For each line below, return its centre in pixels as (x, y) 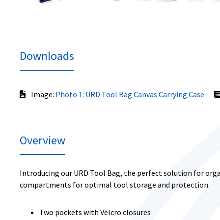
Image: (42, 94)
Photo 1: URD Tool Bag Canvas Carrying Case (130, 94)
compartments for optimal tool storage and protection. (115, 185)
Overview (42, 140)
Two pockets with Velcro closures (95, 212)
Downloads (47, 56)
